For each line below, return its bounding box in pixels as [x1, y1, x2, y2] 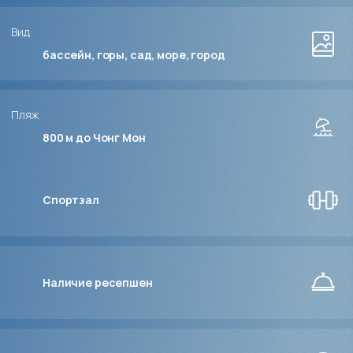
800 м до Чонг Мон [43, 130, 146, 146]
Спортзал [43, 191, 99, 207]
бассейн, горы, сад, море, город [43, 47, 225, 63]
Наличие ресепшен [43, 274, 153, 290]
